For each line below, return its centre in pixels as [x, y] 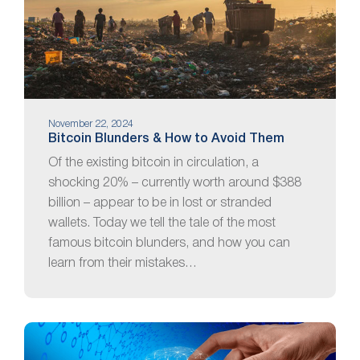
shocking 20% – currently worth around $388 [175, 183]
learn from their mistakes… [123, 263]
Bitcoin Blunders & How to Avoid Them [166, 139]
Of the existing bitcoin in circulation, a [153, 163]
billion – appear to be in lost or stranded [160, 203]
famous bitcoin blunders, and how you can [169, 243]
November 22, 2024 [91, 125]
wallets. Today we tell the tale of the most [162, 223]
